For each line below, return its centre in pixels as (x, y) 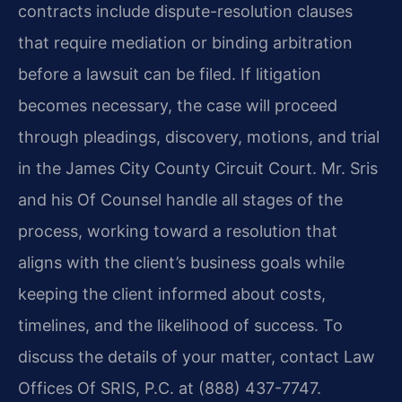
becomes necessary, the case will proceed (178, 105)
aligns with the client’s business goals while (181, 262)
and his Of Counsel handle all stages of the (180, 199)
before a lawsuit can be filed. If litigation (170, 74)
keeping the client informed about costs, (172, 293)
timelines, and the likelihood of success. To (180, 325)
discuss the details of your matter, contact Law (197, 356)
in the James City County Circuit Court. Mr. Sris (198, 168)
